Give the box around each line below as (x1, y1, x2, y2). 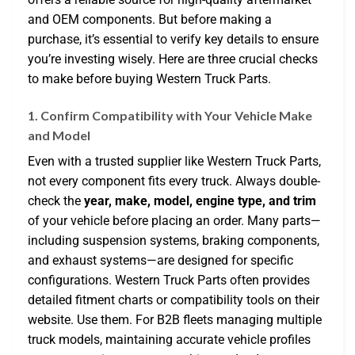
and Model (28, 127, 90, 143)
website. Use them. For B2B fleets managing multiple (28, 311, 322, 327)
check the (28, 193, 84, 208)
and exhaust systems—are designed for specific (28, 252, 293, 268)
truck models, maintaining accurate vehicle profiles (28, 331, 311, 347)
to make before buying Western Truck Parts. (28, 71, 271, 86)
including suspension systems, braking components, (28, 232, 319, 248)
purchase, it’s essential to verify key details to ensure (28, 31, 319, 47)
